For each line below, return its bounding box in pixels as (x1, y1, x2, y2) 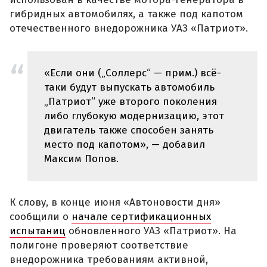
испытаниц (10, 224, 66, 237)
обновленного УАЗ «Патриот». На (66, 224, 237, 237)
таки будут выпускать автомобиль (44, 80, 215, 94)
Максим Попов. (44, 152, 119, 165)
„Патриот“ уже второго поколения (44, 95, 217, 108)
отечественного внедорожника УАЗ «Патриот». (10, 22, 248, 35)
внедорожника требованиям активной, (10, 253, 208, 266)
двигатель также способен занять (44, 123, 213, 136)
